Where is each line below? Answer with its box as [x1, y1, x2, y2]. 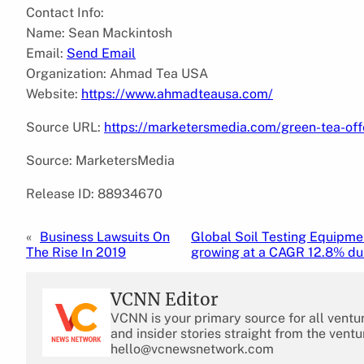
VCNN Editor [110, 288, 219, 310]
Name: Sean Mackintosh [26, 24, 172, 41]
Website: [26, 85, 81, 102]
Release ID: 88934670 [26, 185, 162, 201]
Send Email [67, 45, 136, 61]
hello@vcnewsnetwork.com [110, 340, 274, 357]
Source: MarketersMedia [26, 152, 175, 168]
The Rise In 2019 [26, 244, 126, 260]
